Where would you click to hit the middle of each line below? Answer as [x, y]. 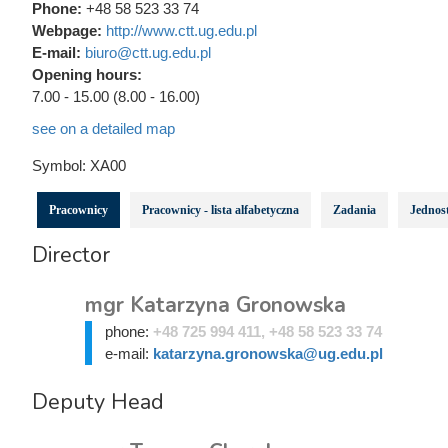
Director [71, 254]
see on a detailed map [103, 128]
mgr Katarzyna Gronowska [215, 304]
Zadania [354, 209]
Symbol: [61, 165]
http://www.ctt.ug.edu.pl [181, 30]
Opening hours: [87, 74]
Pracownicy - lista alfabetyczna [220, 209]
